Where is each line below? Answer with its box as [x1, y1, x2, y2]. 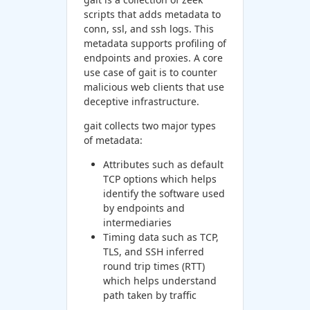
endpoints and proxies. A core [83, 51, 223, 64]
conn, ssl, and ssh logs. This [83, 21, 214, 35]
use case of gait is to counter [83, 65, 217, 79]
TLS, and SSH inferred [102, 244, 204, 258]
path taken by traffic [102, 288, 197, 302]
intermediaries [102, 215, 172, 229]
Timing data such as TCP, [102, 230, 219, 244]
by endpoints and [102, 201, 185, 215]
